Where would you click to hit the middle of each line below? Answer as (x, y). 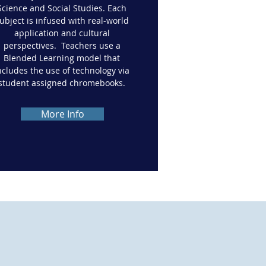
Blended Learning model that (62, 58)
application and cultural (62, 33)
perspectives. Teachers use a (62, 45)
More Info (62, 114)
